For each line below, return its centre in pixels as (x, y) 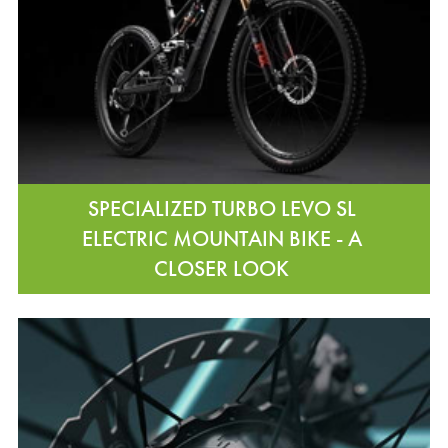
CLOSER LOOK (221, 268)
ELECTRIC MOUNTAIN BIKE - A (221, 238)
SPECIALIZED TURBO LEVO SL (221, 208)
